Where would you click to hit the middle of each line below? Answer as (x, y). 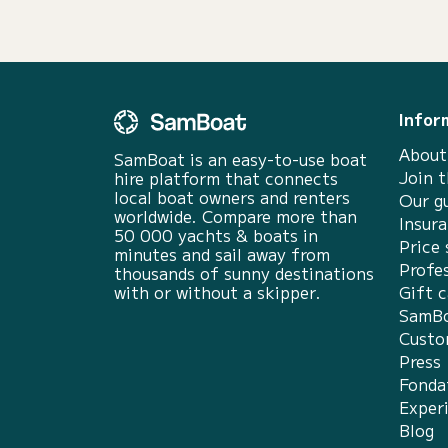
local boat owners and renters (232, 197)
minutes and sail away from (222, 254)
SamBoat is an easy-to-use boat (240, 159)
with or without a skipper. (217, 292)
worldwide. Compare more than (235, 216)
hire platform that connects (226, 178)
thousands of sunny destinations (244, 273)
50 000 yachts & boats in (216, 235)
